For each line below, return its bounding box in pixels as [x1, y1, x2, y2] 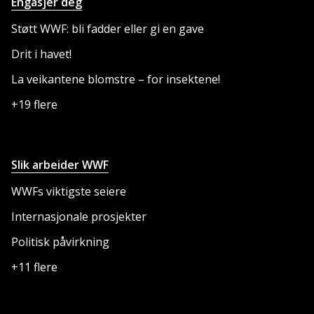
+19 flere [11, 97, 57, 113]
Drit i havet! [11, 46, 71, 62]
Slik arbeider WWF [11, 157, 109, 173]
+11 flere [11, 259, 57, 275]
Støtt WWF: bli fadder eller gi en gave [11, 21, 204, 37]
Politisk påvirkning [11, 234, 109, 250]
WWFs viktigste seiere [11, 184, 126, 200]
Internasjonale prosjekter [11, 209, 146, 225]
